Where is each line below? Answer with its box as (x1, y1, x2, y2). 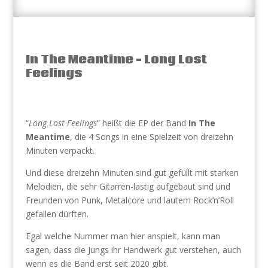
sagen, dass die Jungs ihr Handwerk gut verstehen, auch (25, 244, 241, 255)
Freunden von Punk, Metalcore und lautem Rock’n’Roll (25, 194, 234, 206)
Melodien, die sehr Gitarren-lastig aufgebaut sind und (25, 181, 230, 192)
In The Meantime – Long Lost (25, 51, 207, 68)
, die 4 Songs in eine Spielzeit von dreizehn (69, 131, 233, 142)
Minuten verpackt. (25, 145, 95, 156)
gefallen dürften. (25, 208, 89, 220)
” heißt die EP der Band (96, 117, 188, 129)
